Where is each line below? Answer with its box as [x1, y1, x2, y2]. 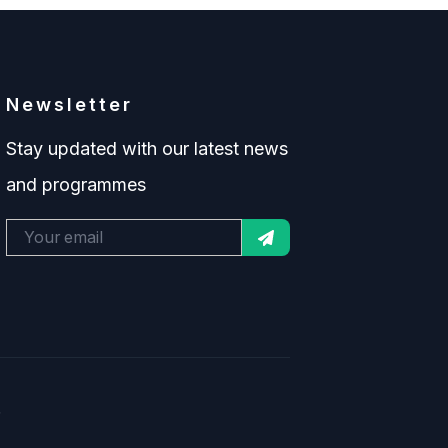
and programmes [6, 174, 146, 196]
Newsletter [6, 94, 133, 116]
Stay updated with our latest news [6, 138, 288, 160]
